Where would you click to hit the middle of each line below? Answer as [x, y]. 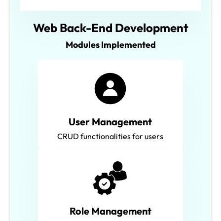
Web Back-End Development [110, 27]
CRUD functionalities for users [110, 136]
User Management [110, 121]
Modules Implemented [110, 44]
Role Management [110, 211]
